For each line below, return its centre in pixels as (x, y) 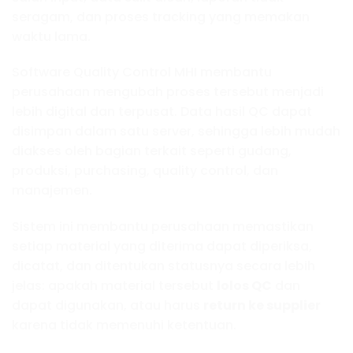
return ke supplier (262, 306)
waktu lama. (51, 36)
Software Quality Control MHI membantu (142, 72)
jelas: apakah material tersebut (114, 286)
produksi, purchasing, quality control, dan (145, 171)
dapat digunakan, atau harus (108, 306)
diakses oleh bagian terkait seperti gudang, (152, 151)
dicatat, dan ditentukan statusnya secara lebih (163, 266)
